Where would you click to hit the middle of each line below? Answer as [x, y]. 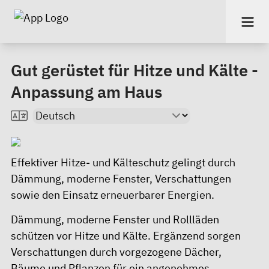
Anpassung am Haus [86, 92]
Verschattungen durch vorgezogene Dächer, [116, 252]
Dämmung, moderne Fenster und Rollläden [115, 219]
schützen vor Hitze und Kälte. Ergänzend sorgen [126, 235]
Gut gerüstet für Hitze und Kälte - [134, 70]
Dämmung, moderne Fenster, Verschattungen [121, 179]
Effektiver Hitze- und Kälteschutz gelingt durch [123, 162]
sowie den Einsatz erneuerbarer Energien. [113, 195]
